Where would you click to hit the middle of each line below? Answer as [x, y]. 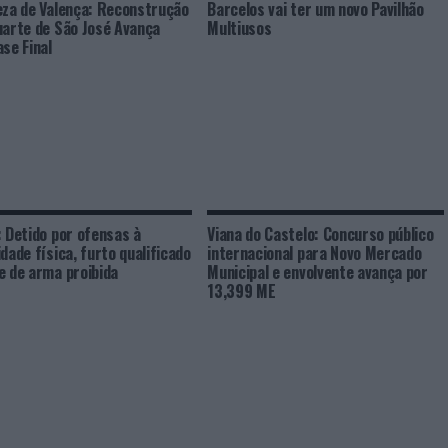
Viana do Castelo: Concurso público [320, 234]
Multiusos [239, 28]
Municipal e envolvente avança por [317, 272]
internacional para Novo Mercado [314, 253]
